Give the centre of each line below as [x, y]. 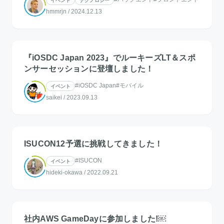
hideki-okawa [64, 172]
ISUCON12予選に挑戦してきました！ [93, 143]
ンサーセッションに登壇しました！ [89, 68]
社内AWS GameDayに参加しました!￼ [95, 218]
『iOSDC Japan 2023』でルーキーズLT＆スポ [110, 57]
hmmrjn [56, 11]
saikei [54, 97]
